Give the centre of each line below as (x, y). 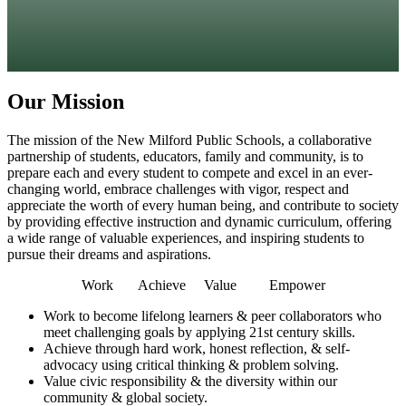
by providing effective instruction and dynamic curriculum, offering (199, 222)
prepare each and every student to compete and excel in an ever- (190, 173)
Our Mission (66, 102)
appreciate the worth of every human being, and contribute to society (203, 206)
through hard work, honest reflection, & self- (221, 349)
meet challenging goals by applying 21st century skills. (199, 333)
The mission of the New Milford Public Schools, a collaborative (189, 140)
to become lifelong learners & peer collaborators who (228, 316)
